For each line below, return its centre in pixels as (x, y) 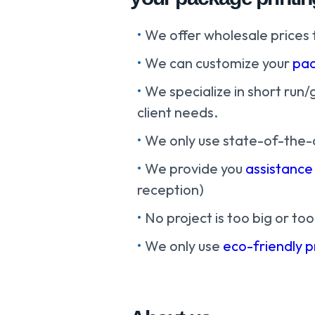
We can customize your (219, 63)
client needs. (178, 112)
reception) (171, 190)
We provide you (195, 169)
